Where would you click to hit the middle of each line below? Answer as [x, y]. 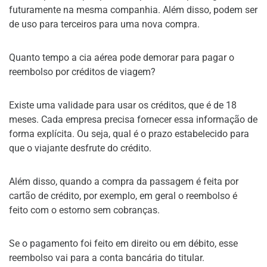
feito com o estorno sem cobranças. [84, 210]
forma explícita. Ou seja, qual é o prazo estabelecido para [129, 133]
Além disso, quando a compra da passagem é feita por [124, 181]
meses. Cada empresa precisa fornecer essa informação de [133, 119]
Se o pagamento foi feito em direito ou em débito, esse [123, 243]
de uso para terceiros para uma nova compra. [104, 24]
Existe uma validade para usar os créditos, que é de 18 [123, 105]
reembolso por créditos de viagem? [82, 72]
